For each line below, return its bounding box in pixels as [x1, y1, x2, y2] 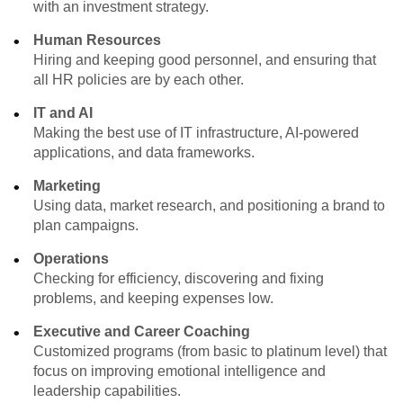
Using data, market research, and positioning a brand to [33, 197, 386, 213]
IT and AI [33, 104, 94, 121]
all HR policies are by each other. [33, 71, 245, 87]
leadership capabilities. [33, 382, 182, 399]
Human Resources [33, 31, 162, 48]
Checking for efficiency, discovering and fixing [33, 270, 325, 286]
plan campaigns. [33, 217, 139, 233]
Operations [33, 250, 110, 266]
